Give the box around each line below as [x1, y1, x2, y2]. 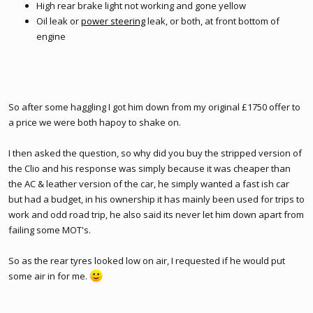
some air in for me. [8, 270, 89, 282]
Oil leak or [36, 15, 81, 27]
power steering [81, 15, 145, 27]
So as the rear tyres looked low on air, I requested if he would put [8, 254, 285, 267]
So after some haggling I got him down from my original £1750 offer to [8, 101, 300, 113]
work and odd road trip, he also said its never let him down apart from [8, 208, 304, 221]
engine [36, 30, 66, 43]
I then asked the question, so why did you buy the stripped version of [8, 147, 302, 159]
